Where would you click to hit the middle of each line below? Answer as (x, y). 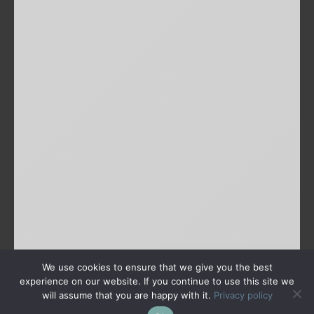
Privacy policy (243, 295)
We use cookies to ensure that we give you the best (157, 267)
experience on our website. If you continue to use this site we (157, 281)
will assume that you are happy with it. (128, 295)
